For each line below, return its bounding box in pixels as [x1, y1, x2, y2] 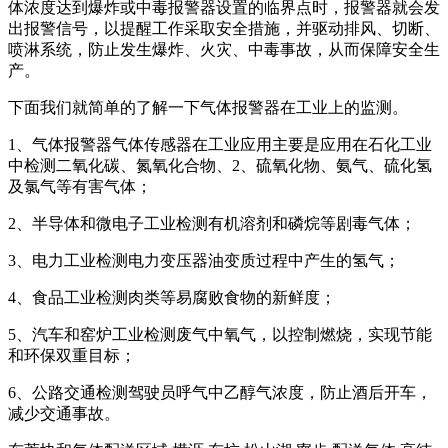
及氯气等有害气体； [8, 177, 152, 195]
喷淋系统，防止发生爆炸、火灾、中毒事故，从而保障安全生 [8, 40, 440, 58]
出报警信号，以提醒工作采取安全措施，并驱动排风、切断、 [8, 19, 440, 37]
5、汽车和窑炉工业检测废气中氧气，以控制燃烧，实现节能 [8, 325, 432, 343]
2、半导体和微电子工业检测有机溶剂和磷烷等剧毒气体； [8, 214, 416, 232]
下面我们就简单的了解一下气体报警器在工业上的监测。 [8, 98, 408, 116]
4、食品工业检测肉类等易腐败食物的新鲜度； [8, 288, 336, 306]
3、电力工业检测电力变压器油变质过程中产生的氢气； [8, 251, 400, 269]
